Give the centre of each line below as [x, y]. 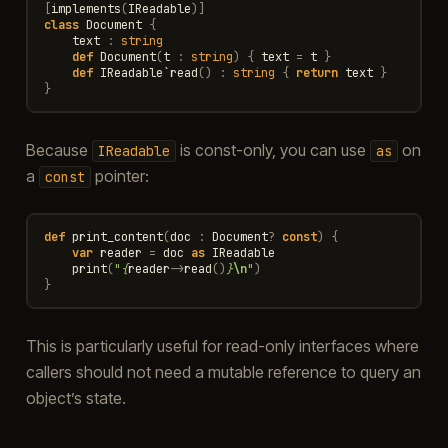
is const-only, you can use [272, 149]
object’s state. [75, 397]
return [316, 72]
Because [58, 149]
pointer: [119, 175]
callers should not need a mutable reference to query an [223, 371]
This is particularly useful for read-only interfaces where [222, 345]
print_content [117, 236]
